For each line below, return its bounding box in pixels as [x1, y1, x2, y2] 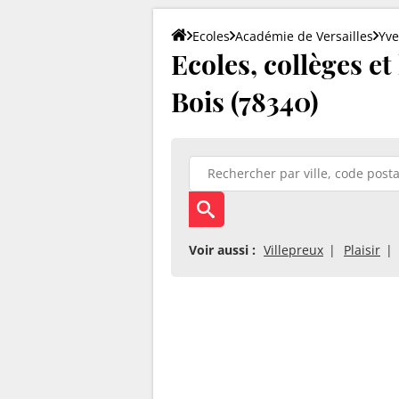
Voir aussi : [189, 240, 256, 258]
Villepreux [264, 240, 323, 258]
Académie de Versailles [235, 27, 373, 45]
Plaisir [344, 240, 380, 258]
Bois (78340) [171, 83, 319, 119]
